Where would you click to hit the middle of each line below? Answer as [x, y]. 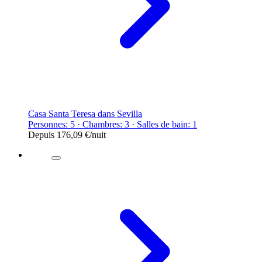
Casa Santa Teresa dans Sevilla [85, 113]
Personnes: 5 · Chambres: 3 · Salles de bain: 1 [113, 124]
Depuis [42, 135]
